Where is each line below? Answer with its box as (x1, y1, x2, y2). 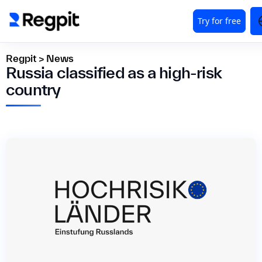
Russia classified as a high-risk (6, 63, 222, 81)
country (6, 80, 61, 98)
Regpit (6, 53, 36, 64)
